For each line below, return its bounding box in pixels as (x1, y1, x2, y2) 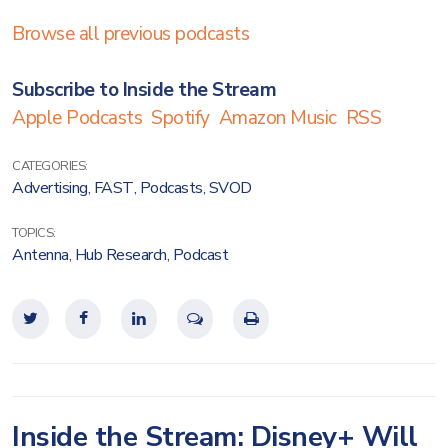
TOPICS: (12, 224, 56, 242)
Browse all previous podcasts (12, 21, 249, 47)
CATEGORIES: (12, 157, 88, 175)
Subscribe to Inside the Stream (12, 77, 276, 103)
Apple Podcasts (12, 105, 142, 131)
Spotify (151, 105, 210, 131)
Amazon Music (218, 105, 337, 131)
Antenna (12, 244, 69, 266)
